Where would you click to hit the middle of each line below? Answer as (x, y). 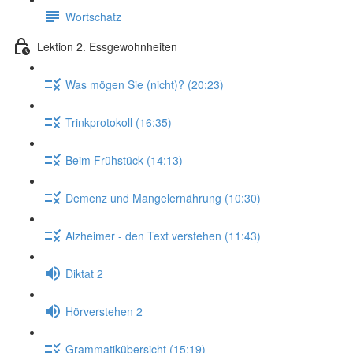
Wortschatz (93, 16)
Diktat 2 (84, 273)
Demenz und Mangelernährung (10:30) (163, 197)
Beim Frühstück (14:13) (124, 160)
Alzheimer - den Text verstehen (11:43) (163, 235)
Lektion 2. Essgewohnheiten (107, 46)
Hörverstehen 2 (104, 311)
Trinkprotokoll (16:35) (119, 122)
